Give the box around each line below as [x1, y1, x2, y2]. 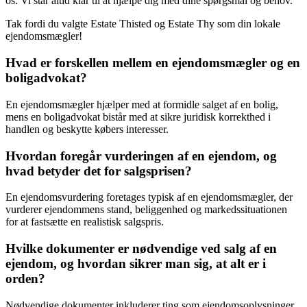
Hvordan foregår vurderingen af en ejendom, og [5, 148, 277, 163]
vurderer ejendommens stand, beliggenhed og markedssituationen [5, 204, 287, 216]
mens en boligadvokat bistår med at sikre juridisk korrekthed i [5, 110, 271, 123]
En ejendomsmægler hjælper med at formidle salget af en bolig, [5, 98, 278, 110]
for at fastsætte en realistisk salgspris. [5, 216, 164, 228]
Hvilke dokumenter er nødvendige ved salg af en [5, 241, 277, 256]
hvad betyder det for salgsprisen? [5, 163, 192, 178]
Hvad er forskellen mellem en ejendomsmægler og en [5, 56, 300, 71]
